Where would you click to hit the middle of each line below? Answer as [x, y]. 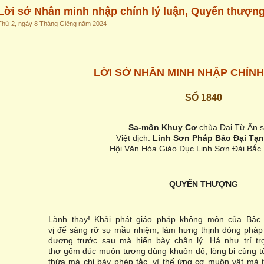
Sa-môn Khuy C [160, 127]
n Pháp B [203, 138]
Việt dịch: [134, 138]
